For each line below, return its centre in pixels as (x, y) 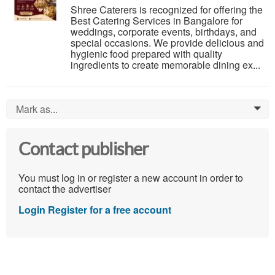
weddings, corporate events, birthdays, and (164, 32)
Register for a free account (110, 209)
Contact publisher (84, 149)
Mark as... (37, 109)
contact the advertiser (65, 188)
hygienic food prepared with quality (146, 54)
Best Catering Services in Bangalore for (157, 21)
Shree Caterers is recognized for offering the (167, 10)
